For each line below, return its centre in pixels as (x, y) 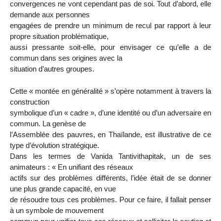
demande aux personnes (50, 15)
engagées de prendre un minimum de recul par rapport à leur (110, 26)
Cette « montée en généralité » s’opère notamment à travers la (110, 91)
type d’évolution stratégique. (55, 146)
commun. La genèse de (48, 124)
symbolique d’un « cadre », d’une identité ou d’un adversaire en (110, 113)
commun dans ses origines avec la (66, 58)
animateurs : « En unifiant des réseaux (72, 167)
